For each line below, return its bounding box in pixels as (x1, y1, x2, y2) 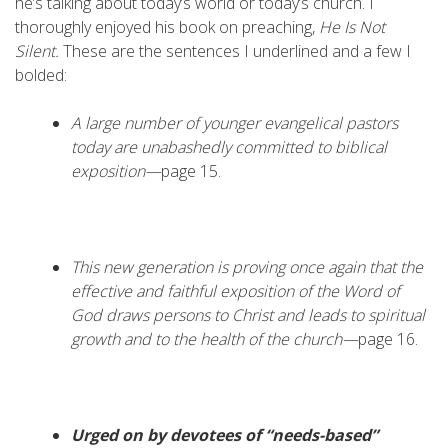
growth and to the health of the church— (71, 328, 358, 350)
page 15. (161, 160, 221, 182)
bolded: (15, 64, 67, 86)
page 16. (358, 328, 418, 350)
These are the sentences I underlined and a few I (63, 40, 411, 62)
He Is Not (319, 16, 385, 38)
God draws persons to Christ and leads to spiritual (71, 304, 425, 326)
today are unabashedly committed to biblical (71, 136, 387, 158)
